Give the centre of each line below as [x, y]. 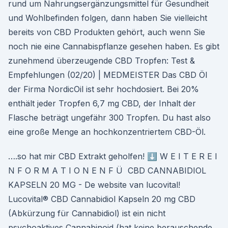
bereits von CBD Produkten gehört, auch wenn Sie [107, 32]
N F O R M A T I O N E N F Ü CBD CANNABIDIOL [107, 170]
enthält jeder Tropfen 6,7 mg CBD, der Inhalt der [102, 103]
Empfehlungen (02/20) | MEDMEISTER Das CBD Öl [108, 75]
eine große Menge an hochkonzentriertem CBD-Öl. [107, 132]
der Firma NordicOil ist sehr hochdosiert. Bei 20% [104, 89]
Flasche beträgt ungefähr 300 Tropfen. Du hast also [109, 118]
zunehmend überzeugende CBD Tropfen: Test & [102, 61]
